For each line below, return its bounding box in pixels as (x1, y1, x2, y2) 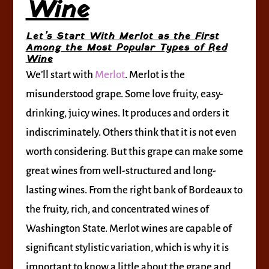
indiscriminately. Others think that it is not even (25, 127, 237, 138)
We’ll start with (25, 69, 95, 80)
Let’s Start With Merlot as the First (25, 29, 219, 44)
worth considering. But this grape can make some (25, 146, 243, 157)
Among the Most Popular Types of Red (25, 41, 227, 55)
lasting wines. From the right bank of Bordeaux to (25, 184, 243, 196)
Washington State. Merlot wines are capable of (25, 223, 232, 234)
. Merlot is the (124, 69, 185, 80)
